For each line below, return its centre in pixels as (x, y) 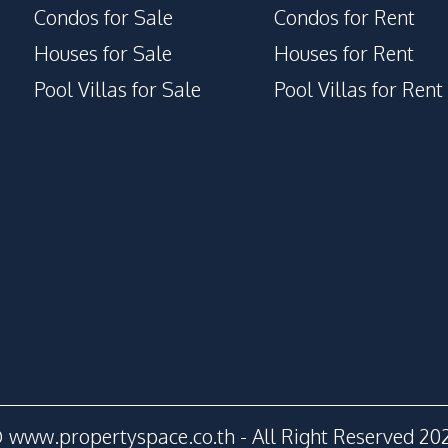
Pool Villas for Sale (117, 89)
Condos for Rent (344, 17)
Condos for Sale (103, 17)
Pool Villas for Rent (358, 89)
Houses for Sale (103, 53)
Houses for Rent (344, 53)
